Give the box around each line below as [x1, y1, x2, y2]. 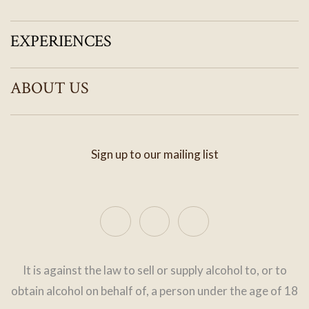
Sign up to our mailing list [90, 147, 219, 162]
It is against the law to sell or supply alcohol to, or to [22, 263, 287, 278]
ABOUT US [10, 77, 89, 99]
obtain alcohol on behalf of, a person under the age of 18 [11, 283, 298, 299]
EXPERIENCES [10, 30, 112, 52]
